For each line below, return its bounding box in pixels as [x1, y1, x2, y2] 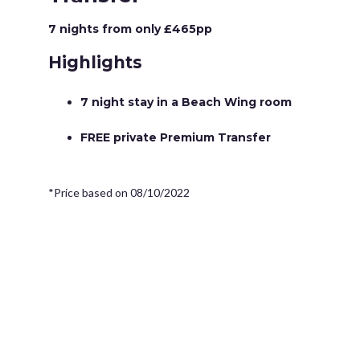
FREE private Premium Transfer [80, 129, 274, 145]
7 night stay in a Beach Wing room [80, 95, 295, 109]
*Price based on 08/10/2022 [48, 185, 190, 199]
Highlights [48, 52, 142, 72]
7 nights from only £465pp [48, 22, 212, 36]
